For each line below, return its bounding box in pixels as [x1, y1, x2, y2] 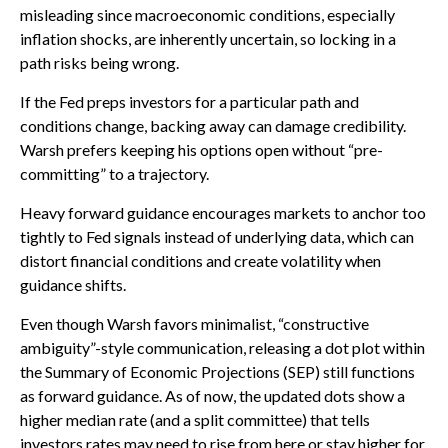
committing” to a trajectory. [20, 164, 209, 183]
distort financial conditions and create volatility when [20, 251, 381, 270]
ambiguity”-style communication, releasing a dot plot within [20, 338, 425, 357]
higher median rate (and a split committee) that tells [20, 410, 370, 429]
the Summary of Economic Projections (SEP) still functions [20, 362, 415, 381]
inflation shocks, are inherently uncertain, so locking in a [20, 29, 396, 48]
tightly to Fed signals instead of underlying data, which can [20, 227, 414, 246]
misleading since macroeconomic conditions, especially [20, 5, 395, 24]
